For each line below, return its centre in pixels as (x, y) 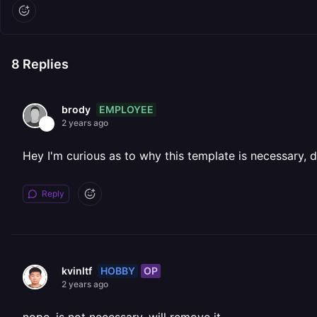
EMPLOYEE (126, 109)
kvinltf (77, 271)
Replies (44, 64)
